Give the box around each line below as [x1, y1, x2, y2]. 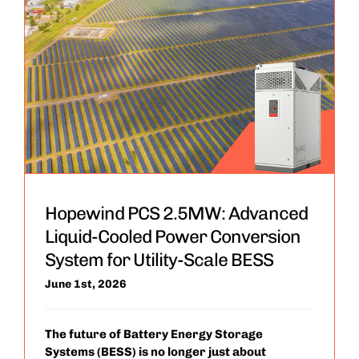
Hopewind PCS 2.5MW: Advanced [44, 202, 308, 224]
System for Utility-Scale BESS [44, 248, 273, 271]
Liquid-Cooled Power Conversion [44, 225, 301, 248]
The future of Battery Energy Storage [44, 326, 263, 341]
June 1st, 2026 [44, 276, 127, 291]
